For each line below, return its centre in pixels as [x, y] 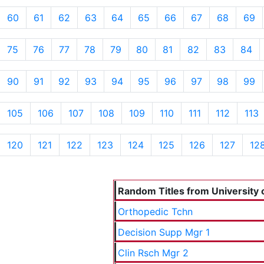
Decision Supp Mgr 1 [164, 232]
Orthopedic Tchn [155, 212]
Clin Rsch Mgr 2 [153, 253]
